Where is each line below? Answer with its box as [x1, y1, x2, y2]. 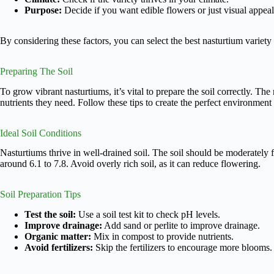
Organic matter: [24, 231, 91, 242]
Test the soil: [24, 209, 76, 220]
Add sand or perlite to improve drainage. [102, 220, 260, 231]
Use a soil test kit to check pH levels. [76, 209, 220, 220]
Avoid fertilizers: [24, 242, 93, 253]
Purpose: [24, 4, 62, 15]
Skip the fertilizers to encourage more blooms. [93, 242, 272, 253]
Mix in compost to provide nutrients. [91, 231, 234, 242]
